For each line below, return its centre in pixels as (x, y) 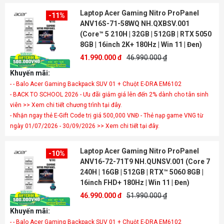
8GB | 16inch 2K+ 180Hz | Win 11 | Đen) (141, 44)
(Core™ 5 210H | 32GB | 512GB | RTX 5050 (146, 34)
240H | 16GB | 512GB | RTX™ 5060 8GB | (142, 172)
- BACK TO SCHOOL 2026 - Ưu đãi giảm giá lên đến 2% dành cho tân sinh (109, 94)
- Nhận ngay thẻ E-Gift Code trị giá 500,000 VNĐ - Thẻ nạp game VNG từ (106, 115)
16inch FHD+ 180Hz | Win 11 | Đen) (135, 182)
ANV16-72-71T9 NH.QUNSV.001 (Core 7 (145, 161)
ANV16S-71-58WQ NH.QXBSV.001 (135, 23)
